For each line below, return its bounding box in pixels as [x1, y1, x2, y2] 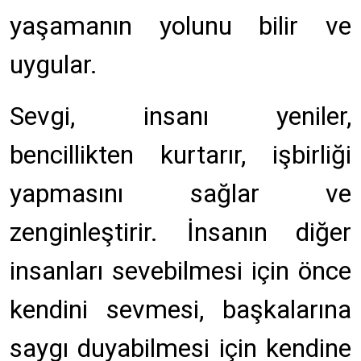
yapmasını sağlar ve [10, 178, 351, 209]
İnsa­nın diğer [186, 217, 351, 247]
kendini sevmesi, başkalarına [10, 294, 351, 325]
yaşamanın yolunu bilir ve [10, 10, 351, 41]
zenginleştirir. [10, 217, 187, 247]
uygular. [10, 49, 98, 80]
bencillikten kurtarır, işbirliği [10, 139, 351, 170]
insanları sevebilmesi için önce [10, 255, 351, 286]
